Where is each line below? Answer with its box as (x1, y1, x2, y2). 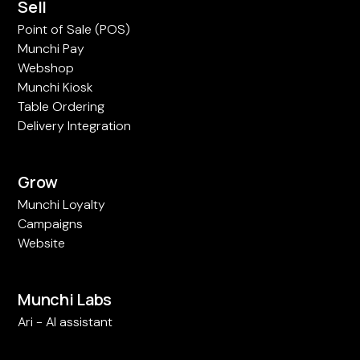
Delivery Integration (18, 117, 132, 135)
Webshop (18, 59, 75, 77)
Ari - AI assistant (18, 313, 113, 331)
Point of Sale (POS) (18, 21, 131, 39)
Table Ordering (18, 98, 105, 116)
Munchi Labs (18, 288, 112, 311)
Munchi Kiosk (18, 79, 93, 96)
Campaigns (18, 215, 84, 233)
